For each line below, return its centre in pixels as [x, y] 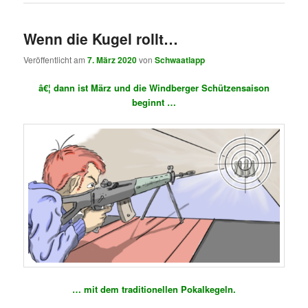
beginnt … [154, 102]
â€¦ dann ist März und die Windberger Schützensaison [154, 88]
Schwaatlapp [180, 60]
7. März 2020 [112, 60]
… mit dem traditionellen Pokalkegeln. [154, 289]
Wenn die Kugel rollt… [101, 38]
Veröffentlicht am [56, 60]
